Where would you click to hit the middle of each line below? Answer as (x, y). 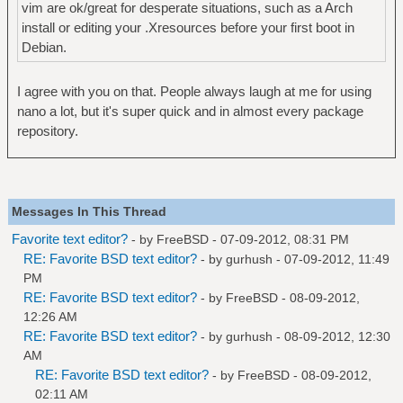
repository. (47, 130)
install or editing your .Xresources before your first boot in (188, 27)
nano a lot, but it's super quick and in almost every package (190, 111)
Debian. (44, 47)
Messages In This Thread (89, 211)
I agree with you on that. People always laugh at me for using (194, 91)
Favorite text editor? (70, 238)
